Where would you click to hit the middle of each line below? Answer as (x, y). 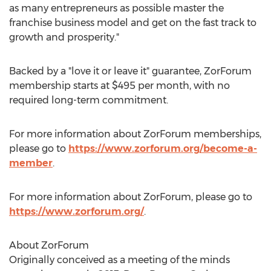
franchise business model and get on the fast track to (133, 23)
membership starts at (60, 86)
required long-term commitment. (89, 100)
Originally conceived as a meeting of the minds (119, 260)
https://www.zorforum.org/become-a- (163, 149)
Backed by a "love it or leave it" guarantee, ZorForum (130, 71)
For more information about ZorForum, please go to (131, 197)
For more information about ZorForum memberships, (135, 134)
